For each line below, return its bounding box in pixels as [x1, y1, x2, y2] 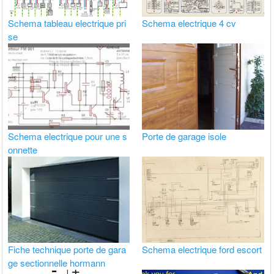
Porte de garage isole [142, 129, 227, 143]
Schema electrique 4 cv [142, 16, 237, 29]
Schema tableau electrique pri [8, 16, 127, 29]
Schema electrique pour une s [8, 129, 128, 143]
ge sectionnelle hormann [8, 256, 106, 270]
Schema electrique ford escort [142, 243, 262, 256]
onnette [8, 143, 38, 156]
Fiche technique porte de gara [8, 243, 127, 256]
